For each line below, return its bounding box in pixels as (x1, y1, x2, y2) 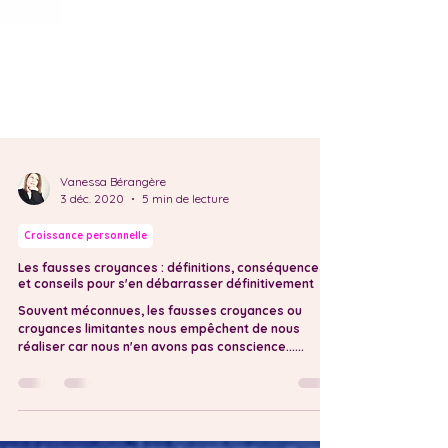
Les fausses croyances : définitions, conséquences (18, 340, 326, 355)
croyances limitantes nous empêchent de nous (18, 401, 300, 416)
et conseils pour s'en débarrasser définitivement (18, 356, 314, 371)
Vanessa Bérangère (60, 254, 166, 269)
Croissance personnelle (24, 309, 147, 322)
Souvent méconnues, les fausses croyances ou (18, 383, 302, 398)
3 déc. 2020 (60, 271, 124, 286)
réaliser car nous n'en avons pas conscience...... (18, 419, 304, 434)
